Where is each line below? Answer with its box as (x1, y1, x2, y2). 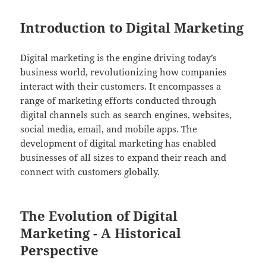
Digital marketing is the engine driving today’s (20, 52, 217, 64)
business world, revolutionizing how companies (20, 66, 227, 78)
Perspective (20, 241, 99, 259)
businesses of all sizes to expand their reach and (20, 151, 227, 164)
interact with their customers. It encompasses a (20, 80, 221, 93)
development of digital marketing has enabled (20, 137, 217, 150)
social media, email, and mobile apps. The (20, 123, 198, 135)
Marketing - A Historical (20, 224, 182, 242)
